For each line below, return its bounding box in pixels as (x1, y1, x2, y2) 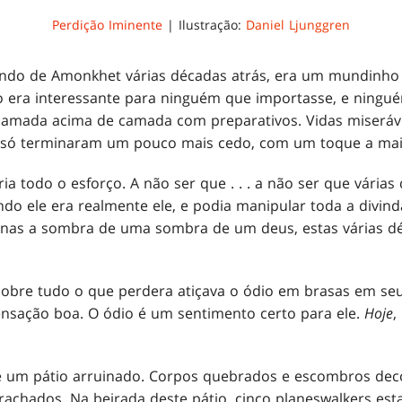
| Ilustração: (162, 16, 246, 34)
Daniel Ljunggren (246, 16, 350, 34)
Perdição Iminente (52, 16, 162, 34)
